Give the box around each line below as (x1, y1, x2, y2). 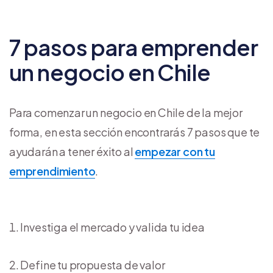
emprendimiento (9, 163, 96, 178)
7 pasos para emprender (9, 33, 258, 61)
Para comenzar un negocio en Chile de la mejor (9, 105, 243, 119)
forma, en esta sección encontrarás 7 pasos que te (9, 124, 260, 139)
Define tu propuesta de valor (20, 257, 165, 272)
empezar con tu (135, 144, 215, 158)
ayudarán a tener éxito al (9, 144, 135, 158)
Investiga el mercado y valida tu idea (20, 219, 205, 234)
